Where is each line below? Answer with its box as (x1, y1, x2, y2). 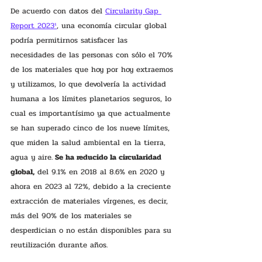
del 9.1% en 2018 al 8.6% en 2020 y (35, 166, 167, 178)
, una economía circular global (57, 19, 170, 32)
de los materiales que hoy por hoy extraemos (11, 63, 176, 75)
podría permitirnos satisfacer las (11, 34, 130, 46)
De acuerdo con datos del (11, 5, 105, 17)
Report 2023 (11, 19, 54, 32)
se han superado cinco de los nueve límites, (11, 122, 173, 134)
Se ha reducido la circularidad (53, 151, 164, 163)
